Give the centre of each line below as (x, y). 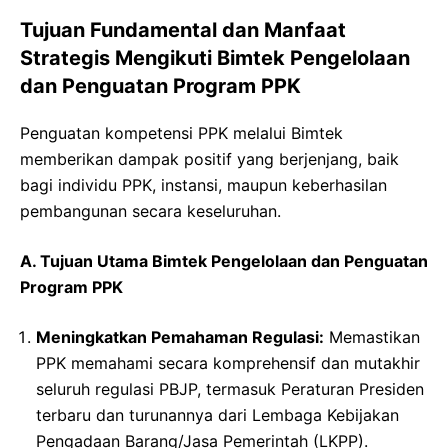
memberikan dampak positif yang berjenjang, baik (209, 158)
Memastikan (372, 336)
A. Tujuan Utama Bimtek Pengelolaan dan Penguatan (224, 260)
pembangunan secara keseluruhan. (150, 210)
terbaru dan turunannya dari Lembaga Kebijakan (217, 414)
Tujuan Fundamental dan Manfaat (183, 29)
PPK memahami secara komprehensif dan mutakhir (228, 362)
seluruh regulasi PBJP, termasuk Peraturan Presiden (230, 388)
